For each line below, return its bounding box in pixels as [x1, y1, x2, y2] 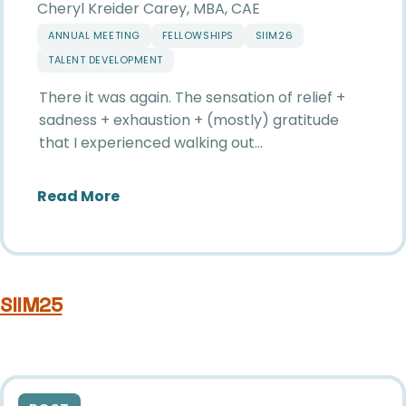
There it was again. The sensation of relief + [39, 86, 345, 108]
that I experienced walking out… [39, 131, 263, 153]
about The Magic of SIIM [119, 184, 304, 206]
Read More [37, 185, 120, 207]
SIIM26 [255, 27, 294, 43]
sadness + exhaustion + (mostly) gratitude [39, 109, 339, 130]
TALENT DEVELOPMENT [48, 52, 163, 67]
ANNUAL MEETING [48, 27, 140, 43]
